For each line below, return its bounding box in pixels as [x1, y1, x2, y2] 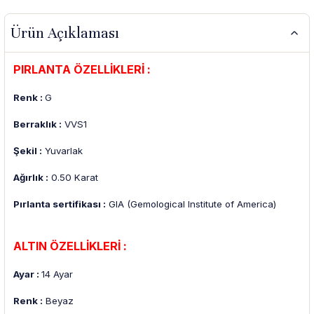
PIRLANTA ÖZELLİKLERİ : [13, 62, 151, 77]
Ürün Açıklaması [11, 23, 119, 42]
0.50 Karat [48, 172, 98, 184]
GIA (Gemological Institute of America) [106, 198, 276, 210]
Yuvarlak [42, 145, 83, 157]
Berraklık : [13, 118, 62, 130]
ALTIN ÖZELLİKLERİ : [13, 239, 127, 254]
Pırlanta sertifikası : [13, 198, 106, 210]
